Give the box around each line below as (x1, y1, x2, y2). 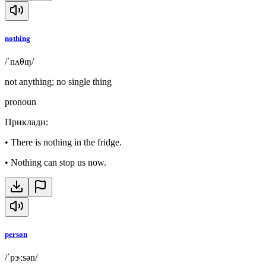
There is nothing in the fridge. (11, 137, 122, 148)
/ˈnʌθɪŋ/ (5, 56, 34, 67)
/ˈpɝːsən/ (5, 252, 37, 263)
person (5, 230, 27, 239)
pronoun (5, 97, 36, 107)
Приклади (5, 117, 46, 128)
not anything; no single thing (5, 77, 112, 87)
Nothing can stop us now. (11, 157, 106, 168)
